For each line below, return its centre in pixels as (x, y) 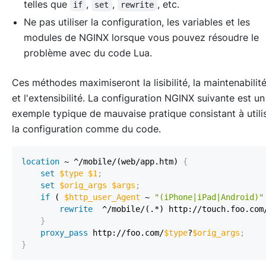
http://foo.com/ (126, 232)
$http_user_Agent (102, 197)
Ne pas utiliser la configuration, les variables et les (137, 22)
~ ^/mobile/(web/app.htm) (119, 161)
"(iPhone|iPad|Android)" (209, 197)
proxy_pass (64, 232)
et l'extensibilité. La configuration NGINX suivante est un (138, 98)
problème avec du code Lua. (88, 53)
